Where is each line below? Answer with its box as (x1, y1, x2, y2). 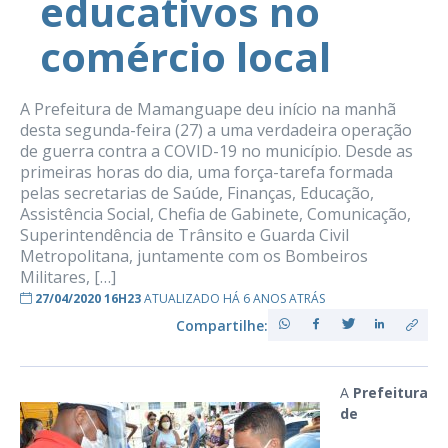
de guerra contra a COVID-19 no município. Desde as (20, 140, 413, 162)
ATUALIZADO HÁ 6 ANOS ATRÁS (144, 290, 325, 307)
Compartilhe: (176, 315, 268, 335)
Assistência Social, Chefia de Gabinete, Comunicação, (20, 203, 411, 225)
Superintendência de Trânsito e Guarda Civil (20, 224, 349, 246)
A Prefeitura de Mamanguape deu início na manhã (20, 98, 396, 120)
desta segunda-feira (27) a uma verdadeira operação (20, 119, 412, 141)
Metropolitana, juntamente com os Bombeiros (20, 245, 368, 267)
